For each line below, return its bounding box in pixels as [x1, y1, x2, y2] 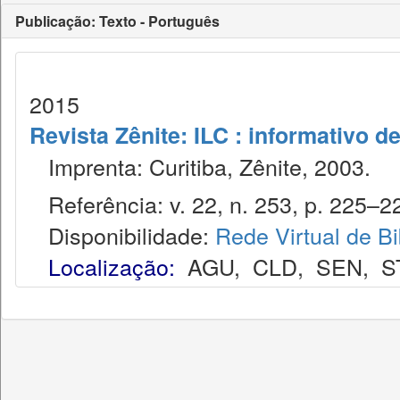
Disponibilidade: [29, 219, 215, 251]
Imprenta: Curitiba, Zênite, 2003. [29, 150, 371, 182]
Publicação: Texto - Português [15, 11, 220, 31]
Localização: [48, 250, 175, 282]
